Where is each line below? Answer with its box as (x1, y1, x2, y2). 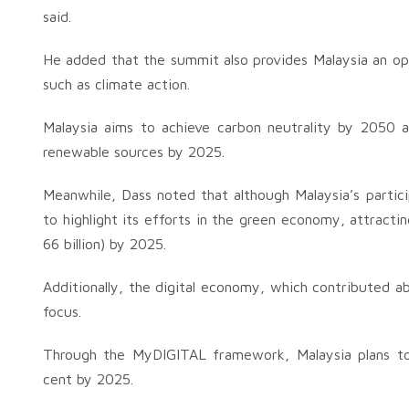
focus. (43, 303, 81, 320)
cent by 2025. (43, 371, 133, 387)
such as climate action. (43, 76, 190, 92)
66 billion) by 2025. (43, 236, 166, 252)
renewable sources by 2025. (43, 143, 225, 160)
